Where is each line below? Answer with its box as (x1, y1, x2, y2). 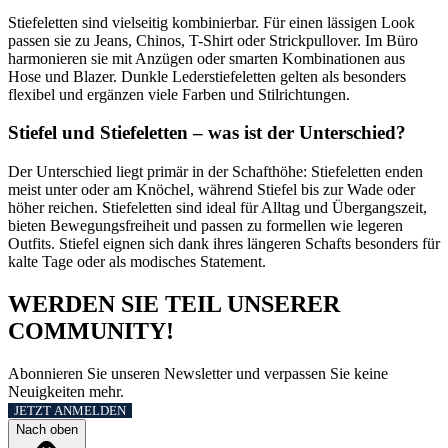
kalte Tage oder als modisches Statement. (8, 253, 266, 271)
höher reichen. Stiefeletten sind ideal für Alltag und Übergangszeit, (8, 199, 427, 217)
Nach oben (16, 421, 78, 437)
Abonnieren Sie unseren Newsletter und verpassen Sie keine (8, 364, 388, 382)
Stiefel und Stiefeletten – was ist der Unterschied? (8, 122, 406, 144)
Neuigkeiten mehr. (8, 382, 124, 400)
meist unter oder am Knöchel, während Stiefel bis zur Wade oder (8, 181, 415, 199)
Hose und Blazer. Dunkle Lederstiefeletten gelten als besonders (8, 67, 406, 85)
